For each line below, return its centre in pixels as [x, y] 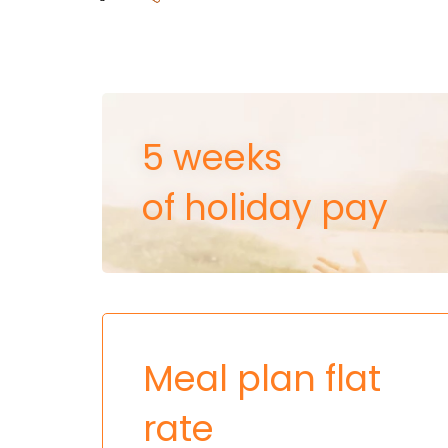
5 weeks [212, 157]
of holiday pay [265, 207]
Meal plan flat [262, 378]
